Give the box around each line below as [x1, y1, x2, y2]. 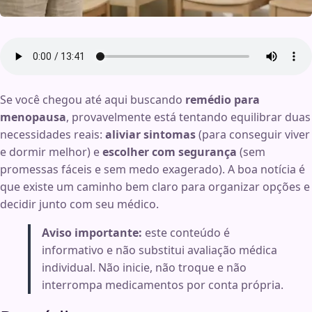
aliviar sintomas [105, 127, 196, 143]
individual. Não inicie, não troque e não [42, 260, 247, 276]
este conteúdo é [142, 225, 230, 241]
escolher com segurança [102, 144, 237, 160]
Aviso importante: [42, 225, 142, 241]
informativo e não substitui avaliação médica [42, 242, 277, 258]
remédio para [185, 92, 260, 108]
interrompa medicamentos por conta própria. [42, 277, 283, 293]
